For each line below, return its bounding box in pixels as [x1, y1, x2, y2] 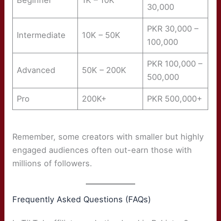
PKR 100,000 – [147, 59, 203, 69]
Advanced [17, 65, 56, 75]
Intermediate [17, 30, 66, 40]
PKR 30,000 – [147, 24, 199, 34]
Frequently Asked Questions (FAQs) [12, 194, 151, 204]
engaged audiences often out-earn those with [12, 145, 192, 155]
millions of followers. [12, 158, 93, 169]
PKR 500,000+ [147, 94, 203, 104]
